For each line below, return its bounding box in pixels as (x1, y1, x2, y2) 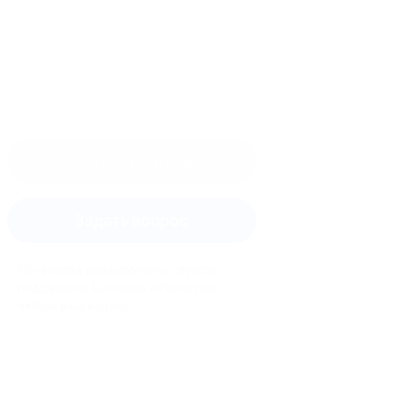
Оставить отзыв (71, 151, 192, 170)
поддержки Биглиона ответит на (18, 280, 216, 295)
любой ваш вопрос (18, 297, 133, 313)
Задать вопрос (76, 210, 188, 230)
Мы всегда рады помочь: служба (18, 262, 217, 277)
